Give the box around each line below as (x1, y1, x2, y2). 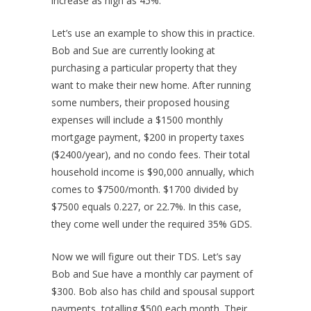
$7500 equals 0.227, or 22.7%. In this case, (51, 200, 242, 214)
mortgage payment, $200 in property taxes (51, 131, 244, 144)
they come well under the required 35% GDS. (51, 217, 252, 231)
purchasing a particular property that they (51, 61, 237, 75)
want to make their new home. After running (51, 78, 251, 92)
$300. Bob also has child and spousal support (51, 285, 255, 299)
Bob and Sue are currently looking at (51, 44, 215, 58)
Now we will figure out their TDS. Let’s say (51, 250, 241, 264)
